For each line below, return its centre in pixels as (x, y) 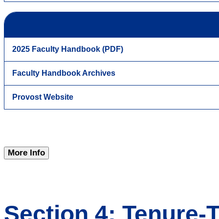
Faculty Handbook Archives (64, 73)
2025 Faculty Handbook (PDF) (68, 49)
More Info (26, 153)
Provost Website (43, 97)
